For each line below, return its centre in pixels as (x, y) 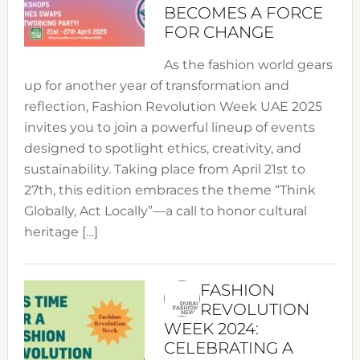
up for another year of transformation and (156, 86)
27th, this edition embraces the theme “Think (170, 190)
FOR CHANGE (219, 33)
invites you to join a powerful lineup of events (169, 128)
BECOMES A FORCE (243, 13)
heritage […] (61, 232)
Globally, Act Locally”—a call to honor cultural (165, 211)
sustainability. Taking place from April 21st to (164, 170)
